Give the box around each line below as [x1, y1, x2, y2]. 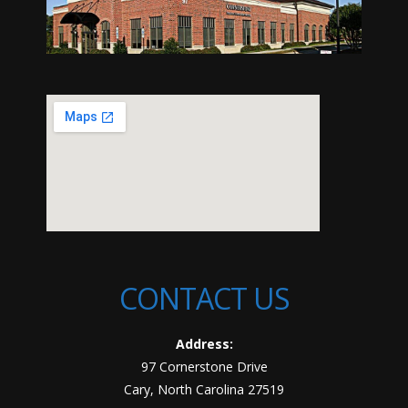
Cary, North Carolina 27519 [124, 380, 284, 398]
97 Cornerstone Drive [140, 357, 268, 375]
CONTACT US [118, 278, 290, 318]
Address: [175, 334, 233, 352]
